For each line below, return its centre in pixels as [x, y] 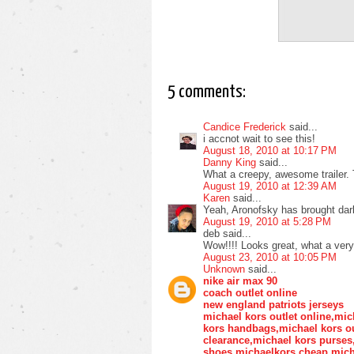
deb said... [227, 233]
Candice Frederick [245, 126]
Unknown [224, 269]
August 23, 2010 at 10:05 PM [270, 257]
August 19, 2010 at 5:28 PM [267, 221]
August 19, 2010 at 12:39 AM [270, 186]
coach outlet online [250, 292]
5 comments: [207, 92]
